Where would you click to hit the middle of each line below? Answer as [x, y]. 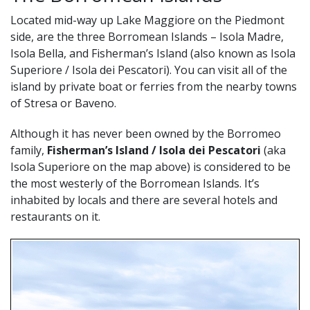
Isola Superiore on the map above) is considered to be [151, 166]
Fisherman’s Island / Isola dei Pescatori [154, 150]
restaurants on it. [55, 216]
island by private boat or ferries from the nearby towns [154, 86]
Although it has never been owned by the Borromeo [146, 133]
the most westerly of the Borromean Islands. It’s [135, 183]
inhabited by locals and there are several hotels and [144, 200]
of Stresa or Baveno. [63, 103]
